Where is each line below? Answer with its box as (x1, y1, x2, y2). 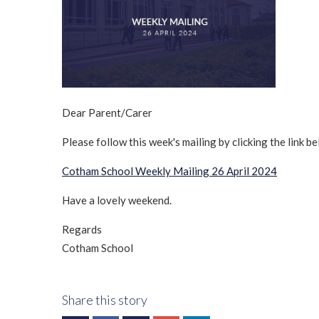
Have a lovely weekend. (62, 193, 172, 206)
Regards (62, 222, 102, 236)
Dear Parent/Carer (62, 105, 152, 119)
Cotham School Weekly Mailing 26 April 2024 (62, 164, 277, 177)
